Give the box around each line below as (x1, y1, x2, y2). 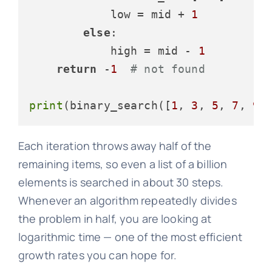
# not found (131, 63, 205, 76)
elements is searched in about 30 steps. (18, 175, 224, 190)
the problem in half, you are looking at (18, 211, 212, 226)
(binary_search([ (63, 99, 172, 112)
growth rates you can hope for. (18, 248, 177, 263)
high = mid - (29, 44, 199, 58)
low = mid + (29, 8, 192, 21)
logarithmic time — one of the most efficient (18, 229, 243, 245)
